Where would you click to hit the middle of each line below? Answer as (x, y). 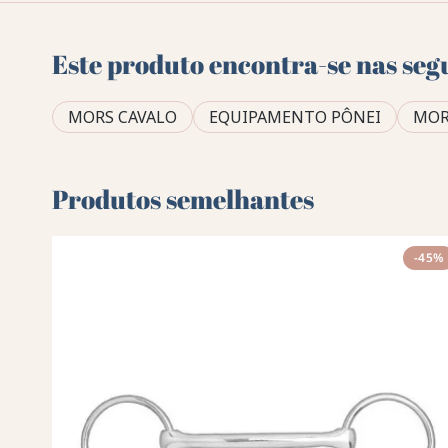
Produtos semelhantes (183, 199)
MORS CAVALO (123, 117)
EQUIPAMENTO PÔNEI (295, 117)
